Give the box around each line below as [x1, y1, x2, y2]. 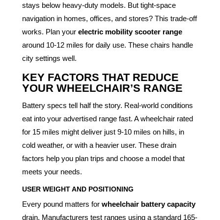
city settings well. [22, 54, 77, 62]
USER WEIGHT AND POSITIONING [22, 185, 134, 193]
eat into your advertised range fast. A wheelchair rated [22, 114, 193, 123]
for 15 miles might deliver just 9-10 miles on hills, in [22, 127, 184, 136]
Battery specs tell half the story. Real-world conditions [22, 101, 193, 110]
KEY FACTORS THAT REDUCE [22, 71, 179, 83]
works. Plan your [22, 27, 78, 36]
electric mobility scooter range [78, 27, 182, 36]
